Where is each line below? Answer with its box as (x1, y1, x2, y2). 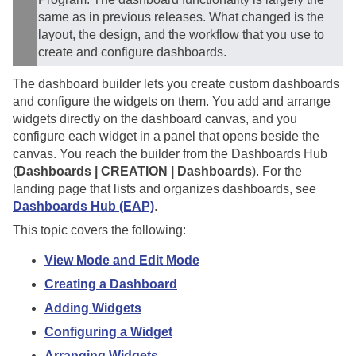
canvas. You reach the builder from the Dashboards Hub (13, 147, 327, 161)
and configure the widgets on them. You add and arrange (13, 95, 331, 109)
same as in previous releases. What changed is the (38, 10, 324, 25)
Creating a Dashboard (44, 277, 177, 292)
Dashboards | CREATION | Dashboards (17, 164, 252, 179)
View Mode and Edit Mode (44, 253, 199, 268)
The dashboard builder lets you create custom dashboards (13, 77, 339, 91)
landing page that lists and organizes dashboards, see (13, 182, 316, 196)
